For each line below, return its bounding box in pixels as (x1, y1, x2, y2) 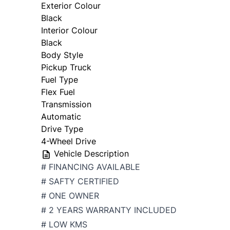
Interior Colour (41, 25, 98, 36)
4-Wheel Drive (41, 136, 96, 147)
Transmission (41, 99, 91, 110)
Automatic (41, 111, 81, 122)
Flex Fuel (41, 87, 75, 98)
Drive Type (41, 124, 83, 135)
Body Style (41, 50, 83, 61)
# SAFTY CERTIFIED (41, 176, 122, 187)
